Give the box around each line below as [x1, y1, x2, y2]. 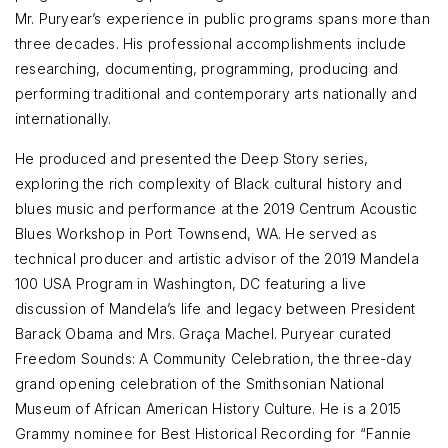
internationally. [15, 109, 112, 127]
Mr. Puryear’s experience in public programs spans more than [15, 9, 430, 27]
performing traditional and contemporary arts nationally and [15, 84, 417, 102]
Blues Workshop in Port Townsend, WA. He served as [15, 224, 377, 242]
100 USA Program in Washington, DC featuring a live [15, 274, 367, 292]
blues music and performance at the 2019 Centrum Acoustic [15, 199, 418, 217]
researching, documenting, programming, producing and [15, 59, 399, 77]
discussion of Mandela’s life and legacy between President [15, 299, 416, 317]
